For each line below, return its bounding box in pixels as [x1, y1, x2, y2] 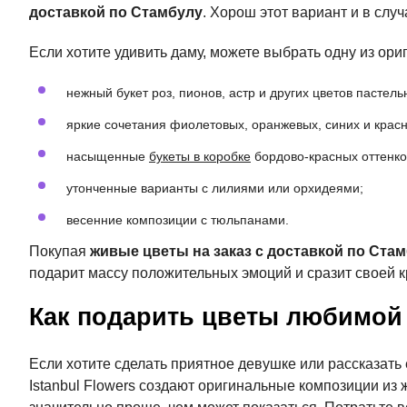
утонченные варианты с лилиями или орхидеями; [66, 181, 363, 195]
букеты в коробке [149, 149, 251, 164]
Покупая [29, 243, 90, 259]
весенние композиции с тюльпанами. [66, 213, 289, 227]
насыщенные [66, 149, 149, 164]
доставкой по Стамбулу [29, 5, 203, 20]
